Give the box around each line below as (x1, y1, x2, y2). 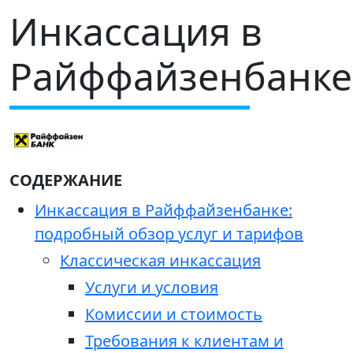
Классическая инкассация (60, 250, 261, 272)
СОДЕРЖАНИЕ (9, 169, 122, 191)
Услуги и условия (85, 277, 218, 299)
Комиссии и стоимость (85, 303, 262, 325)
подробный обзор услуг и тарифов (35, 223, 303, 245)
